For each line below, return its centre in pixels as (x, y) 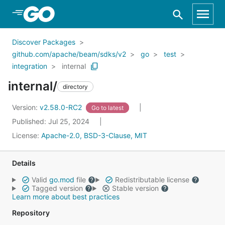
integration (30, 66)
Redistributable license (152, 180)
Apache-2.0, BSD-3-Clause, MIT (94, 135)
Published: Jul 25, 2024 (52, 121)
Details (24, 163)
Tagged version (57, 188)
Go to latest (107, 108)
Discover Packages (44, 42)
